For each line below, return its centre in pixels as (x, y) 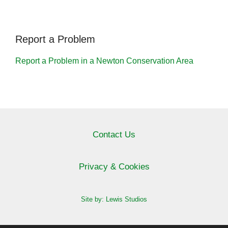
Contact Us (114, 135)
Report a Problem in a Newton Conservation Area (104, 61)
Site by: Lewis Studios (114, 199)
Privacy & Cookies (114, 167)
